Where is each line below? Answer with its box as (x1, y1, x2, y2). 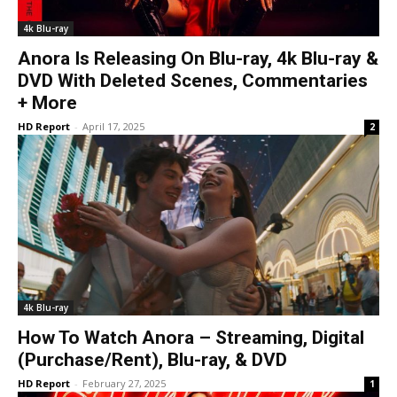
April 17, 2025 (82, 120, 144, 133)
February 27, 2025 (82, 377, 166, 390)
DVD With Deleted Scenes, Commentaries (18, 70, 368, 91)
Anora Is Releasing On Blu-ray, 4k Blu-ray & (18, 48, 378, 69)
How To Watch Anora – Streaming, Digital (18, 327, 364, 348)
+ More (18, 92, 77, 113)
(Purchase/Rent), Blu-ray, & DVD (18, 349, 287, 370)
